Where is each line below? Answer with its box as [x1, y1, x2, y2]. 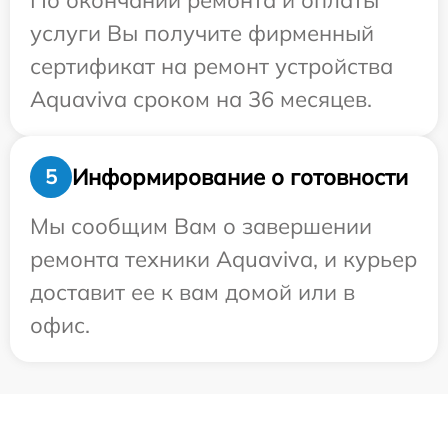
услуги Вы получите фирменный [30, 19, 374, 48]
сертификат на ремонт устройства [30, 52, 393, 81]
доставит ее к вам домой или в [30, 278, 355, 307]
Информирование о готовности [72, 162, 408, 191]
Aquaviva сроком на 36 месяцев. [30, 85, 372, 114]
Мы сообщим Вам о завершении [30, 212, 372, 241]
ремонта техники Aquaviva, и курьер [30, 245, 417, 274]
